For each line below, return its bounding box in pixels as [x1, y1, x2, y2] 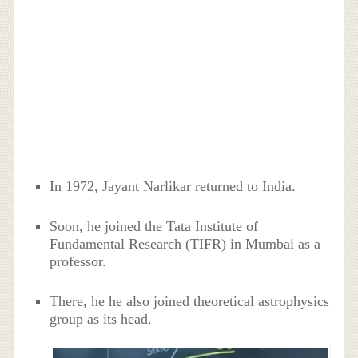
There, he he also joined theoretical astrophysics [50, 293, 330, 310]
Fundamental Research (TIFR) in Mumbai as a [50, 235, 321, 252]
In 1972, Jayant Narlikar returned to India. [50, 177, 296, 194]
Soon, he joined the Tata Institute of [50, 217, 259, 234]
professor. [50, 253, 107, 269]
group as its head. [50, 311, 153, 328]
